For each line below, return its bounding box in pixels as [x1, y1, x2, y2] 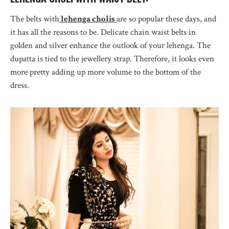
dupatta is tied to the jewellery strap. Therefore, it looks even [10, 53, 214, 64]
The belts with [10, 13, 59, 25]
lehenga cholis [59, 13, 115, 25]
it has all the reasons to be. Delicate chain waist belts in [10, 26, 196, 38]
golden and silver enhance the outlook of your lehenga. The [10, 39, 211, 51]
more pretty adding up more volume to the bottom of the [10, 66, 201, 78]
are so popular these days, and [117, 13, 216, 25]
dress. [10, 79, 29, 91]
